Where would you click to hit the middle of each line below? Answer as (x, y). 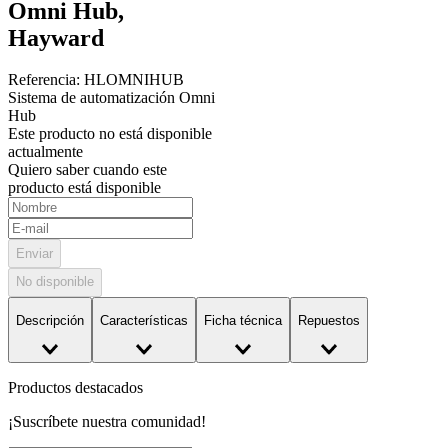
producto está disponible (84, 188)
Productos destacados (75, 388)
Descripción (50, 320)
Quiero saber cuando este (87, 170)
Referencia (42, 80)
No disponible (55, 282)
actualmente (45, 152)
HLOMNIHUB (134, 80)
